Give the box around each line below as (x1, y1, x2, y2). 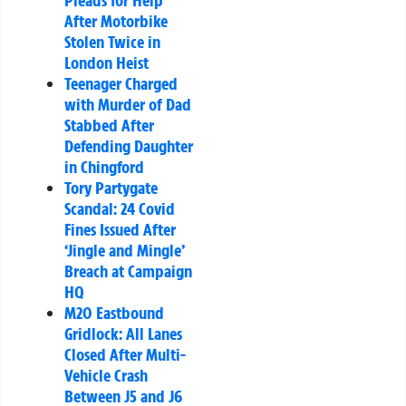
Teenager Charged (64, 72, 178, 95)
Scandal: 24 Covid (64, 198, 175, 220)
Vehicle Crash (64, 364, 148, 387)
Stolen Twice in (64, 31, 160, 53)
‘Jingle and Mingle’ (64, 239, 184, 262)
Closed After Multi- (64, 343, 186, 366)
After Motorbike (64, 10, 168, 33)
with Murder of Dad (64, 93, 191, 116)
